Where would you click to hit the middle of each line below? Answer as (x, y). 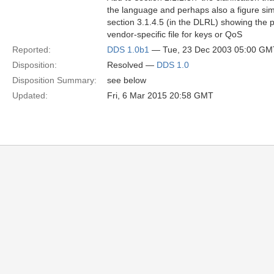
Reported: (31, 50)
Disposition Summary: (54, 80)
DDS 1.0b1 (128, 50)
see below (127, 80)
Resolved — (132, 65)
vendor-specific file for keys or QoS (175, 34)
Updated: (30, 95)
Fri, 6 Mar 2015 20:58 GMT (160, 95)
